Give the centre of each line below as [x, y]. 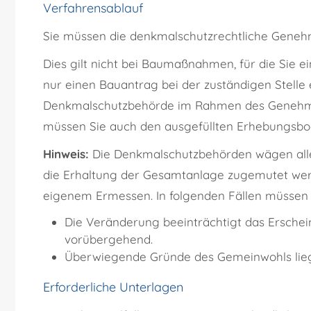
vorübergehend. [108, 239]
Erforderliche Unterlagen [113, 287]
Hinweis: [66, 154]
